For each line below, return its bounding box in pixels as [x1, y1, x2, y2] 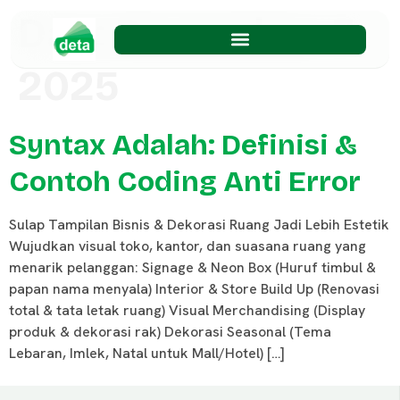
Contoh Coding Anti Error [9, 164, 361, 199]
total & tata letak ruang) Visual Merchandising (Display [9, 301, 365, 320]
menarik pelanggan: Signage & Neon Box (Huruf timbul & [9, 258, 376, 277]
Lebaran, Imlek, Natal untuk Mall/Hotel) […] [9, 344, 285, 362]
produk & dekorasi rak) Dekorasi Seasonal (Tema [9, 322, 331, 341]
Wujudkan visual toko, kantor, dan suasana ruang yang [9, 237, 366, 255]
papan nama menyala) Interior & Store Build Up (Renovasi [9, 279, 379, 298]
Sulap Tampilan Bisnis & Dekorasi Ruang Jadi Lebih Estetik [9, 215, 389, 234]
